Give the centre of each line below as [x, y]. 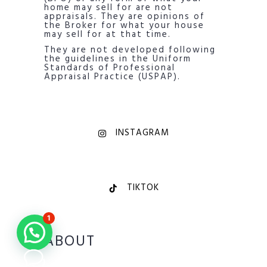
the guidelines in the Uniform [118, 59]
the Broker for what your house [124, 26]
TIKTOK [143, 188]
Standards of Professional [110, 68]
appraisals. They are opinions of [125, 17]
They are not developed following [130, 50]
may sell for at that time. [108, 35]
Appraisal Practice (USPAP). [112, 77]
